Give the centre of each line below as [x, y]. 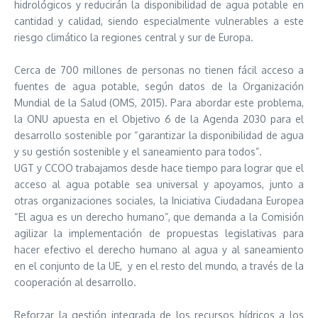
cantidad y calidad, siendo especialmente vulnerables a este [159, 21]
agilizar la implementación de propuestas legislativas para [159, 233]
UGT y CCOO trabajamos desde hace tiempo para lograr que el [159, 168]
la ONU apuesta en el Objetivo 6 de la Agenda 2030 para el [159, 119]
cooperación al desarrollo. [75, 282]
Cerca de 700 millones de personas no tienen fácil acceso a [159, 70]
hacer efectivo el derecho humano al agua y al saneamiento [159, 250]
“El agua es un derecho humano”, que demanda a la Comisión [159, 217]
